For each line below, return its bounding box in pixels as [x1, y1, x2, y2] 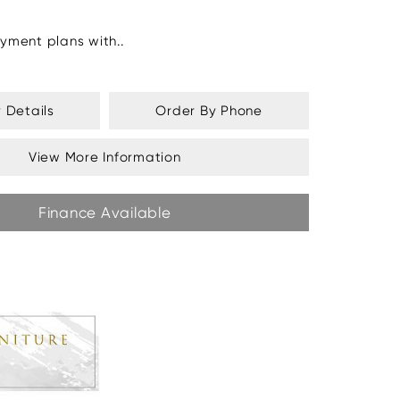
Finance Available [37, 204, 171, 222]
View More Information [28, 149, 181, 166]
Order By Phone [155, 103, 262, 120]
